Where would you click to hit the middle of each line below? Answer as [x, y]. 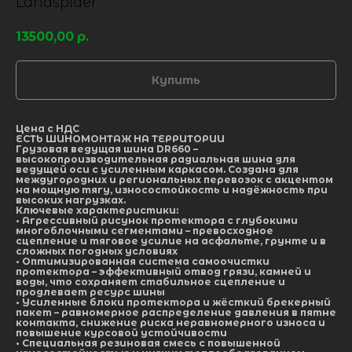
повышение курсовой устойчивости [121, 333]
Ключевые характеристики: [97, 211]
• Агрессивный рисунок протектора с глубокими [157, 221]
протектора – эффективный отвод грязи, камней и [163, 272]
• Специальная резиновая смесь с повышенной [148, 343]
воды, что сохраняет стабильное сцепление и [150, 282]
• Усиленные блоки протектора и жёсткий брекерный [173, 302]
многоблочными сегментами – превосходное [145, 231]
